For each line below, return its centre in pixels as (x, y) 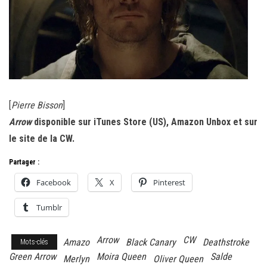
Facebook (54, 183)
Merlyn (76, 259)
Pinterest (169, 183)
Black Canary (151, 243)
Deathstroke (226, 243)
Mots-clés (34, 242)
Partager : (24, 162)
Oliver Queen (178, 259)
